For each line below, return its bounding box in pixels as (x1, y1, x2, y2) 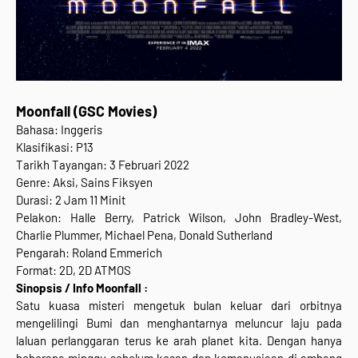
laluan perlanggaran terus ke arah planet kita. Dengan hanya (16, 333, 342, 348)
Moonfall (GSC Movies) (16, 102, 157, 121)
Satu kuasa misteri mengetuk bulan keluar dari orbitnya (16, 298, 342, 313)
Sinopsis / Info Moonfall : (16, 280, 150, 296)
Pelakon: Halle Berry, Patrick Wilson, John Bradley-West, (16, 210, 342, 225)
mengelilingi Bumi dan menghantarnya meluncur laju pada (16, 316, 342, 331)
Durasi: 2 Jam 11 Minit (16, 193, 125, 208)
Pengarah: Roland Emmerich (16, 245, 162, 261)
